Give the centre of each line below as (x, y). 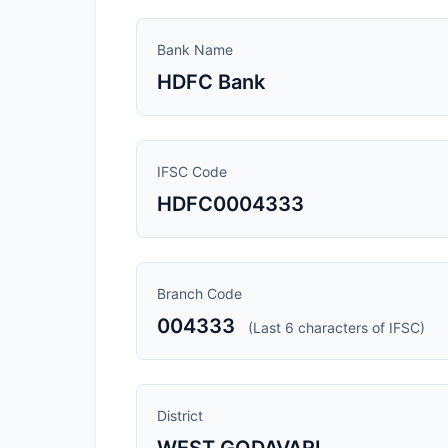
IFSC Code (192, 171)
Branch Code (199, 293)
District (180, 415)
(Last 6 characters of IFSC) (336, 327)
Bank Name (195, 49)
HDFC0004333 (230, 204)
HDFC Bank (211, 82)
